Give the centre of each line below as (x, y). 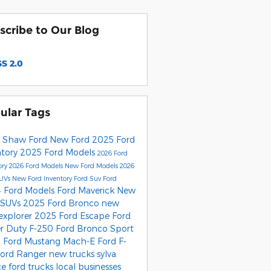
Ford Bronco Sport (94, 228)
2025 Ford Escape (73, 215)
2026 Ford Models (37, 165)
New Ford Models (92, 165)
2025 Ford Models (58, 152)
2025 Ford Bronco (62, 203)
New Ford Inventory (43, 178)
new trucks (73, 253)
